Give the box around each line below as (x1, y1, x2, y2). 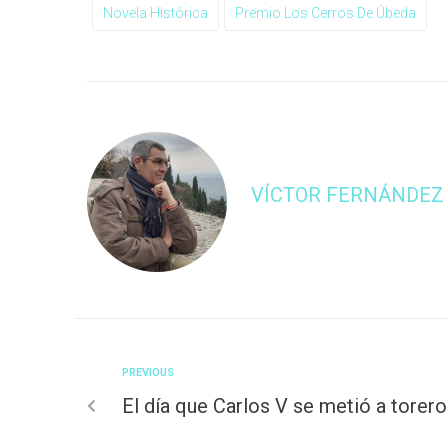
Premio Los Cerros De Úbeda (235, 4, 416, 21)
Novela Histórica (103, 4, 208, 21)
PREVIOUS (122, 365, 174, 379)
